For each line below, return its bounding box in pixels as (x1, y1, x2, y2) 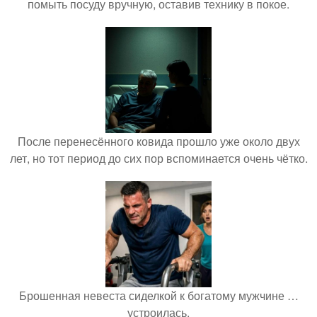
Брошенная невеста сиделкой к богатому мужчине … (18, 287, 299, 304)
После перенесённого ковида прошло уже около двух (17, 132, 300, 149)
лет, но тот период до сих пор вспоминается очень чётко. (9, 149, 308, 166)
